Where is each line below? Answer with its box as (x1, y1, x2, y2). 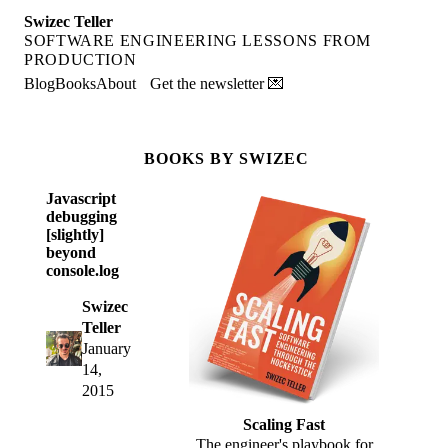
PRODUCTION (24, 51, 137, 68)
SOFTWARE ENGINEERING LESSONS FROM (24, 32, 372, 49)
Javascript (46, 190, 117, 208)
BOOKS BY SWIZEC (144, 150, 310, 168)
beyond (46, 244, 97, 262)
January (81, 340, 131, 358)
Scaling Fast (243, 416, 325, 434)
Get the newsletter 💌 (149, 74, 284, 92)
